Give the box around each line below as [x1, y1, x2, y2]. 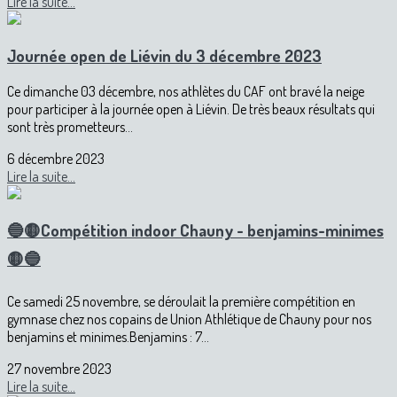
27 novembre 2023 [7, 360, 112, 378]
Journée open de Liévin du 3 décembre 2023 [7, 44, 322, 66]
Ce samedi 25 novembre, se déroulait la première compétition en [7, 292, 355, 310]
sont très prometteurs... [7, 117, 133, 136]
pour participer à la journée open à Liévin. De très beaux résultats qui [7, 99, 375, 118]
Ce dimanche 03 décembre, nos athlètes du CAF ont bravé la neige [7, 82, 364, 100]
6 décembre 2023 [7, 149, 105, 167]
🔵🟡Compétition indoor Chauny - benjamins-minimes [7, 220, 384, 241]
